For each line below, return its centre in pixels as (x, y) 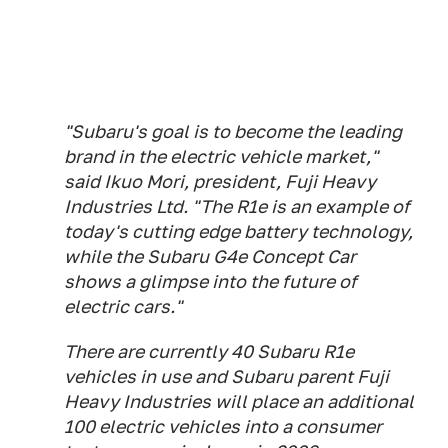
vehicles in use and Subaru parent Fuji (226, 376)
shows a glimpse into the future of (210, 281)
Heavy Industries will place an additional (239, 401)
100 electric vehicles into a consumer (223, 426)
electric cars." (123, 306)
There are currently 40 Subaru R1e (209, 351)
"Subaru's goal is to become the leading (233, 131)
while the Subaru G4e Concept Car (210, 256)
